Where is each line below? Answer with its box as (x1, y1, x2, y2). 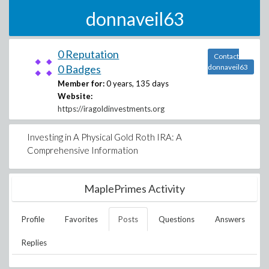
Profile (22, 214, 44, 224)
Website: (58, 91, 93, 101)
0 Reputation (58, 47, 119, 61)
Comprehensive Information (27, 145, 138, 156)
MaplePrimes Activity (84, 182, 185, 195)
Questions (159, 214, 195, 224)
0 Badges (58, 62, 101, 76)
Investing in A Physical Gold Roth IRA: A (27, 131, 182, 142)
